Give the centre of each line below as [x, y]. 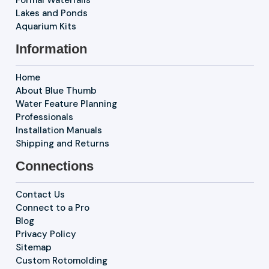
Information [51, 49]
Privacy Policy [46, 234]
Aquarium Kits [46, 27]
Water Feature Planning [66, 104]
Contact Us [40, 195]
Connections [54, 166]
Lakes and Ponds [51, 14]
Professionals [44, 117]
